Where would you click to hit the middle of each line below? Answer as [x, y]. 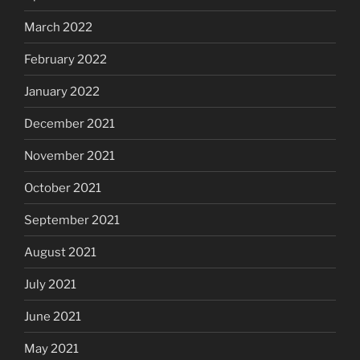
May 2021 [51, 348]
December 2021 [70, 123]
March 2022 [58, 27]
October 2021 [63, 188]
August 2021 [60, 252]
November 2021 [70, 155]
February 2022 [65, 59]
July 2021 [50, 284]
